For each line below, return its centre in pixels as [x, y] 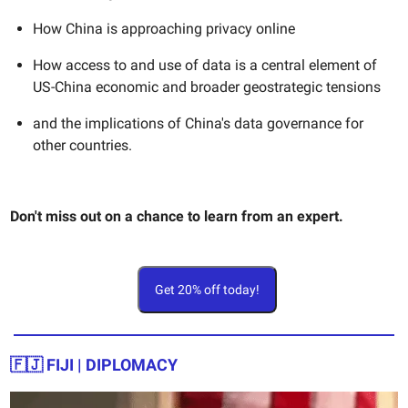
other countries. [82, 145]
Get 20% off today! [207, 289]
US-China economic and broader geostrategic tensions [207, 87]
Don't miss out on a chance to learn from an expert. [177, 216]
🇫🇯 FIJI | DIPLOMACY [94, 364]
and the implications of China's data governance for [198, 123]
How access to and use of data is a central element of [205, 65]
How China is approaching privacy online [164, 28]
